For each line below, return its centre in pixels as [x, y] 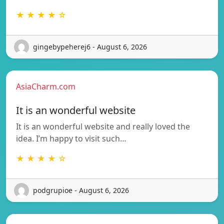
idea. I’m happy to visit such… [71, 138]
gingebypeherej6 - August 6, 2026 [90, 47]
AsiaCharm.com [46, 86]
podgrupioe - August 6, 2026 [81, 190]
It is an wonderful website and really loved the [103, 126]
